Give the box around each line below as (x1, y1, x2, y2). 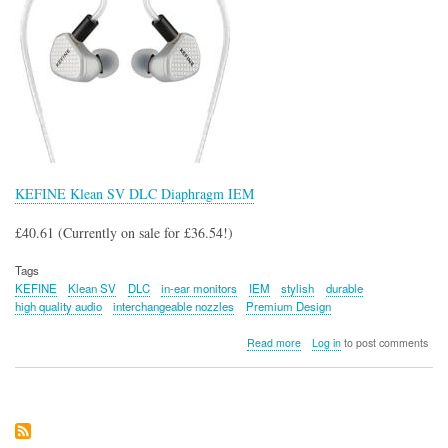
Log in (311, 334, 341, 350)
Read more (246, 334, 301, 350)
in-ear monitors (161, 279, 238, 296)
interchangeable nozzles (113, 297, 235, 314)
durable (325, 279, 363, 296)
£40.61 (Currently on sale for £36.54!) (15, 223, 233, 243)
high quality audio (15, 297, 102, 314)
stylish (281, 279, 315, 296)
